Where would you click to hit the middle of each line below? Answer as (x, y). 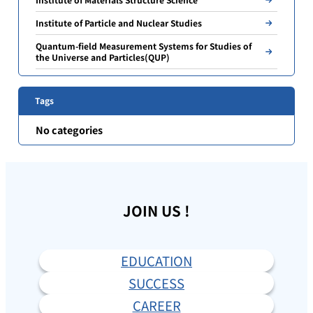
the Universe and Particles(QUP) (103, 57)
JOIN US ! (156, 211)
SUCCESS (156, 283)
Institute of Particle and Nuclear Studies (119, 23)
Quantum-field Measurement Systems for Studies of (144, 46)
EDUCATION (156, 261)
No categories (70, 129)
